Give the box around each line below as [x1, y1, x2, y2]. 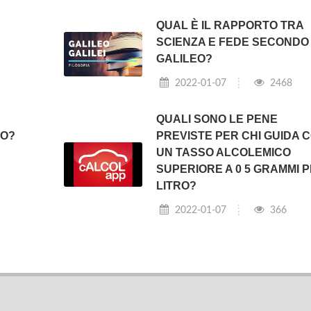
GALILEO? [156, 53, 213, 65]
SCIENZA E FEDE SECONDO [156, 36, 310, 49]
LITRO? [156, 180, 197, 192]
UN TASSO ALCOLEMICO [156, 146, 292, 159]
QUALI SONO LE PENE [156, 113, 278, 126]
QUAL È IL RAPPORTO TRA [156, 19, 304, 32]
